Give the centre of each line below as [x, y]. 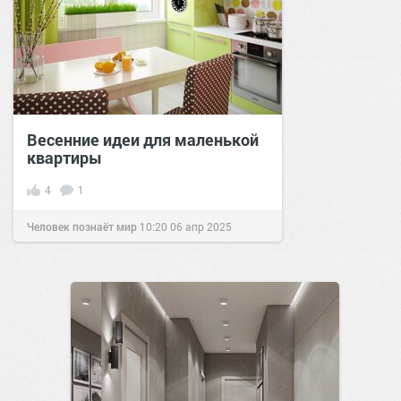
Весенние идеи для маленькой [143, 140]
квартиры [64, 158]
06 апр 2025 [201, 226]
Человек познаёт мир [82, 226]
